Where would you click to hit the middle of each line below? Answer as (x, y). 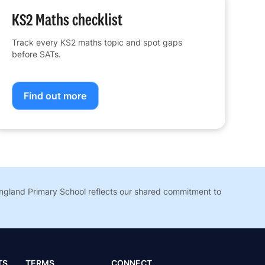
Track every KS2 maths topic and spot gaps (97, 43)
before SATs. (37, 54)
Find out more (55, 96)
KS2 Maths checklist (67, 20)
